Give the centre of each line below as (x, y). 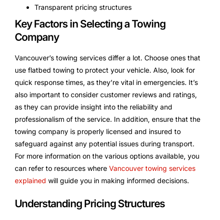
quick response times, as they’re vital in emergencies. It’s (106, 82)
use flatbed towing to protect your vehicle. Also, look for (105, 70)
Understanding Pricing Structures (90, 203)
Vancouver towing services (152, 168)
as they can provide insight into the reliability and (94, 107)
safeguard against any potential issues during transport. (105, 143)
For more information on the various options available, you (107, 156)
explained (30, 180)
